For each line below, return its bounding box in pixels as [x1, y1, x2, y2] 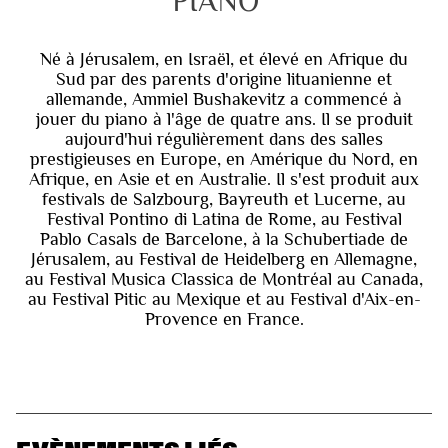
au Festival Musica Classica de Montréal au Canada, [25, 268, 423, 289]
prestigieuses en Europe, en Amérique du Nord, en [30, 148, 418, 169]
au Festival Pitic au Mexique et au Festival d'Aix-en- [27, 288, 421, 309]
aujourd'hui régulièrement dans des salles [65, 128, 383, 149]
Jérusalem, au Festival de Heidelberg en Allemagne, [31, 248, 417, 269]
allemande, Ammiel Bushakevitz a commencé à [46, 88, 402, 109]
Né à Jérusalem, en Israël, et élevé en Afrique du [40, 48, 408, 69]
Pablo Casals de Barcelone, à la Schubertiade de [40, 228, 408, 249]
